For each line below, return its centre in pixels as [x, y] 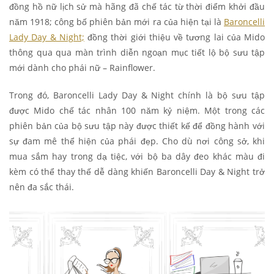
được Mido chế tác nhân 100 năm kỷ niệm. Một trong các [137, 111]
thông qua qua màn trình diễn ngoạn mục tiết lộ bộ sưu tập [137, 53]
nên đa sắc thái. [42, 187]
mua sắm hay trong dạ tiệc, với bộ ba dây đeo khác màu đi [137, 157]
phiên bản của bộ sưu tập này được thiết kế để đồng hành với [137, 126]
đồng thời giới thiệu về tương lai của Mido [174, 37]
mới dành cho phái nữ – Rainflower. [82, 68]
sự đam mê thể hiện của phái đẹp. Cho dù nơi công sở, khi [137, 141]
